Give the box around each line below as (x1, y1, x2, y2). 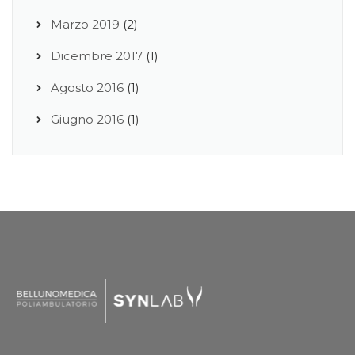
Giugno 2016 (51, 111, 124, 127)
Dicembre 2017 (51, 48, 143, 63)
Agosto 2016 (51, 79, 124, 95)
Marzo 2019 (51, 16, 120, 32)
